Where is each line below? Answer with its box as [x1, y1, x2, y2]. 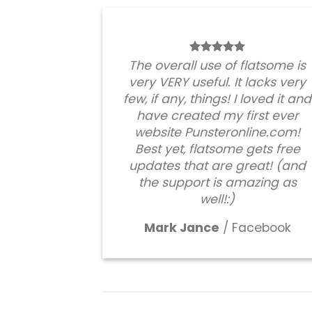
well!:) [200, 191, 235, 208]
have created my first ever [136, 107, 299, 125]
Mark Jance [143, 219, 219, 237]
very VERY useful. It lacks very [129, 74, 306, 91]
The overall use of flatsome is [129, 57, 306, 75]
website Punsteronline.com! [134, 124, 300, 141]
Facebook [231, 219, 291, 237]
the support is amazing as [138, 174, 297, 192]
